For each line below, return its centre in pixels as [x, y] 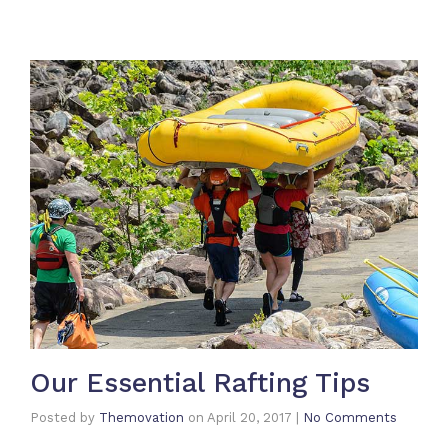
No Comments [350, 417]
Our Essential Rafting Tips [200, 382]
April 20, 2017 [249, 417]
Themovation [141, 417]
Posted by [64, 417]
